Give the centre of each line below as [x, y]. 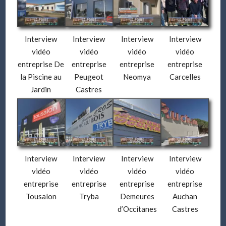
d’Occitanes [137, 209]
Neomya [137, 76]
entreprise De [41, 64]
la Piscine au [41, 76]
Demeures [137, 196]
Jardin [41, 89]
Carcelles [185, 76]
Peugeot [89, 76]
